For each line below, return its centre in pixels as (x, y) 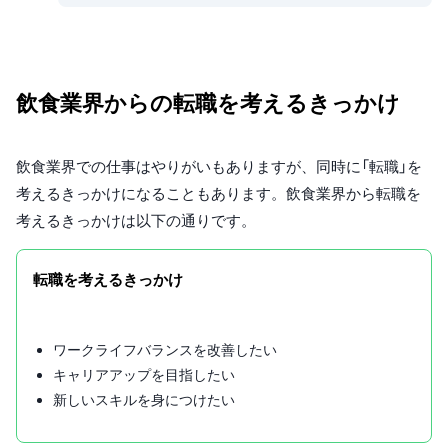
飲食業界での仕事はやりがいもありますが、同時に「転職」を (219, 167)
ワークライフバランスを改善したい (165, 350)
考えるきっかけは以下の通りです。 (136, 221)
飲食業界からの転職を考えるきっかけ (208, 103)
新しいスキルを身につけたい (144, 400)
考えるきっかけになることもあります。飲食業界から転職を (218, 194)
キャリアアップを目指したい (144, 375)
